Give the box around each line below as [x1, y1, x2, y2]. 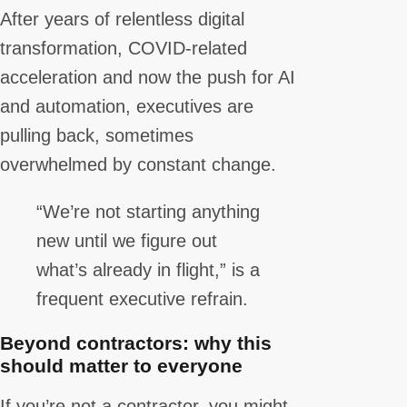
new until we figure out [36, 230, 217, 251]
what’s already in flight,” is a [36, 259, 260, 280]
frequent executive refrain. [36, 288, 248, 309]
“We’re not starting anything [36, 201, 260, 222]
